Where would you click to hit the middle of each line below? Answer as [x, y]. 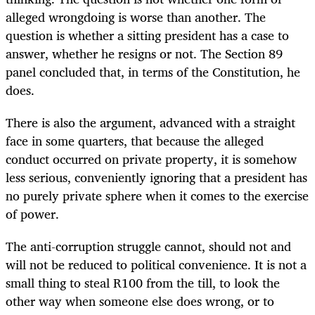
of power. [32, 214]
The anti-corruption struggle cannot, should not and [148, 246]
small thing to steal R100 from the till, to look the [143, 283]
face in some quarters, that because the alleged [135, 141]
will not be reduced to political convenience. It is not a [156, 265]
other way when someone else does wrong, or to [140, 301]
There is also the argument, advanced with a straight [150, 123]
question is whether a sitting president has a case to [147, 35]
